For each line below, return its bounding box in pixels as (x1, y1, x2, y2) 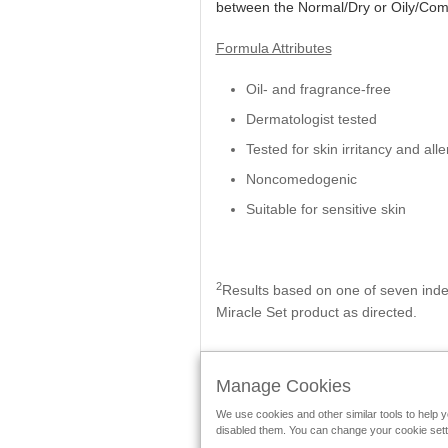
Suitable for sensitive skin (245, 201, 406, 217)
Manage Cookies (215, 376, 351, 396)
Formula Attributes (215, 40, 332, 56)
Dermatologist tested (245, 111, 377, 127)
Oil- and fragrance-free (245, 81, 391, 97)
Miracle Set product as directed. (215, 304, 417, 320)
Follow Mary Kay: (204, 414, 289, 426)
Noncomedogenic (245, 171, 357, 187)
